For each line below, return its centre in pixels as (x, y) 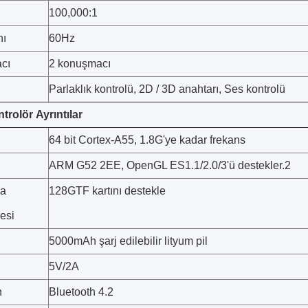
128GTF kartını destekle (107, 191)
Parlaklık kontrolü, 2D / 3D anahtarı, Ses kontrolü (167, 89)
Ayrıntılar (59, 114)
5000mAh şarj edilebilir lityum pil (128, 241)
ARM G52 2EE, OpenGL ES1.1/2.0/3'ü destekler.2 (170, 165)
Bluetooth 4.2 (81, 292)
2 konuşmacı (80, 64)
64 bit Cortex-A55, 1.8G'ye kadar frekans (147, 140)
